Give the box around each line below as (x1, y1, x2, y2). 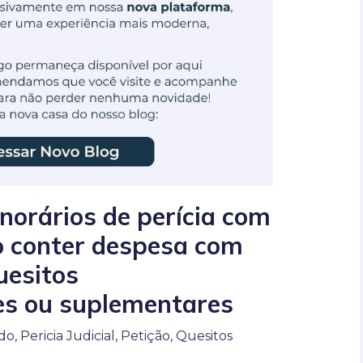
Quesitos (175, 327, 233, 344)
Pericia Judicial (19, 327, 115, 344)
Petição (120, 327, 170, 344)
